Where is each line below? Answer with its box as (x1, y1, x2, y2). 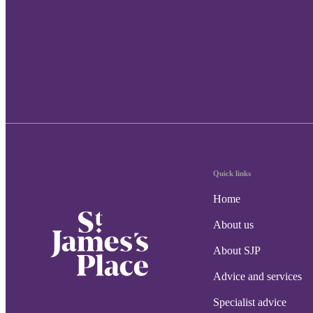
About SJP (213, 244, 261, 256)
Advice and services (213, 270, 302, 282)
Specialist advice (213, 296, 286, 308)
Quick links (213, 168, 251, 177)
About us (213, 218, 254, 231)
